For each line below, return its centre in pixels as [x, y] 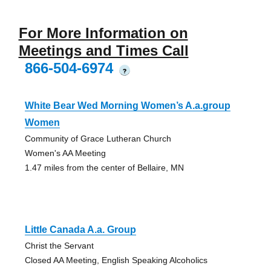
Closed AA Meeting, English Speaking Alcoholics [116, 260]
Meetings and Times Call [103, 51]
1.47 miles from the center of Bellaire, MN [104, 168]
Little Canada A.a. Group [80, 230]
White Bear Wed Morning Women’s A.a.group [127, 106]
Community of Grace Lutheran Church [98, 139]
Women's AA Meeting [65, 153]
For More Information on [103, 33]
